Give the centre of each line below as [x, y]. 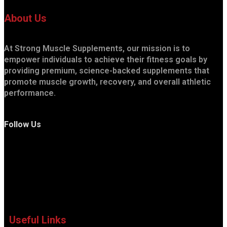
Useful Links [38, 220]
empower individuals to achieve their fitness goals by [106, 59]
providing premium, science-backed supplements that [107, 70]
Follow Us [23, 125]
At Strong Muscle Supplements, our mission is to [97, 48]
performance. [30, 93]
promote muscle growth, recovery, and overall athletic [107, 82]
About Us [25, 18]
